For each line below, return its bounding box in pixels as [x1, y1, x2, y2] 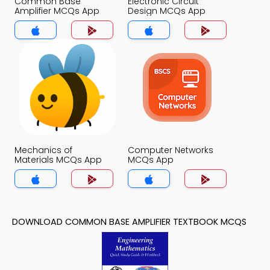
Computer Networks [128, 144, 213, 157]
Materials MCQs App [14, 154, 102, 166]
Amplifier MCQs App [14, 5, 99, 17]
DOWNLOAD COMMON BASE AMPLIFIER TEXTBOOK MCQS [12, 216, 246, 228]
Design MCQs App [128, 5, 206, 17]
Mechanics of [14, 144, 72, 157]
